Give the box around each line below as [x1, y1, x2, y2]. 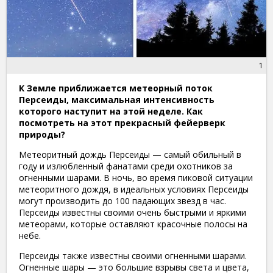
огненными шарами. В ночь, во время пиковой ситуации [19, 171, 253, 183]
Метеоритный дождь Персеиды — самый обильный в [19, 148, 241, 160]
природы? [19, 128, 65, 140]
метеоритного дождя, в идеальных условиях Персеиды [19, 183, 249, 195]
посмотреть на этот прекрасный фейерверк [19, 116, 225, 129]
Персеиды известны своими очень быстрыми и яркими [19, 206, 246, 218]
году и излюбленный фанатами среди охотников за [19, 160, 233, 172]
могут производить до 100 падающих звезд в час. [19, 194, 226, 207]
